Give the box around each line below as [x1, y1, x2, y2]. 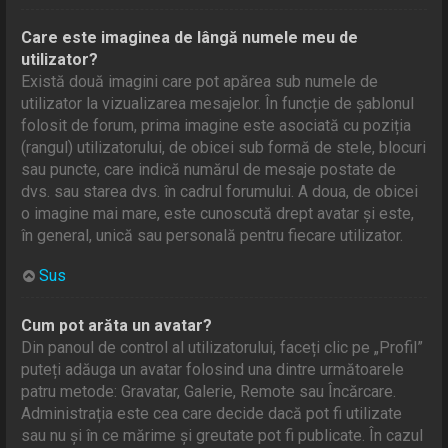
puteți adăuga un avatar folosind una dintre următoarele [21, 359, 405, 379]
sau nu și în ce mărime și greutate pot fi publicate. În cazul [21, 425, 424, 445]
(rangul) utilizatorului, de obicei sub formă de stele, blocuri [21, 137, 427, 157]
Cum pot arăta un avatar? [21, 315, 213, 335]
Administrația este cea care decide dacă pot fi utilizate [21, 403, 403, 423]
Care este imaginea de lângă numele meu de [21, 27, 359, 47]
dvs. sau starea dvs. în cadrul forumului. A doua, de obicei [21, 181, 419, 201]
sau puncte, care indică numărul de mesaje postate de [21, 159, 397, 179]
